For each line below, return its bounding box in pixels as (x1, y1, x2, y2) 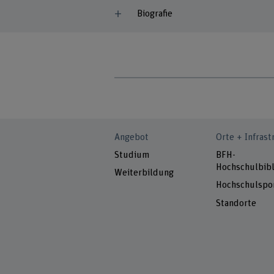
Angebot (114, 132, 149, 142)
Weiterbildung (114, 168, 174, 178)
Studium (114, 150, 150, 160)
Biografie (136, 9, 172, 18)
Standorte (215, 198, 256, 208)
